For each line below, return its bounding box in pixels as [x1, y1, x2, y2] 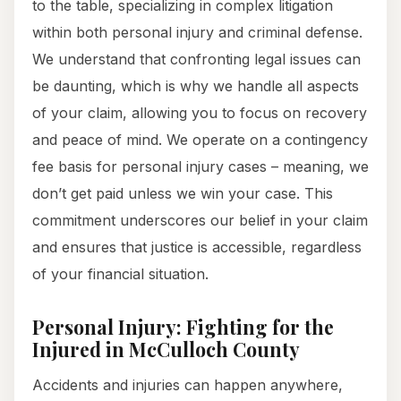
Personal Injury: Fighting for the [32, 314, 334, 340]
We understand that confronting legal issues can [32, 50, 361, 69]
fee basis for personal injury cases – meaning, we [32, 158, 369, 176]
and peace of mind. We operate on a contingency [32, 131, 368, 149]
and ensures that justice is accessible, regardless [32, 238, 362, 257]
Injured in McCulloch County [32, 337, 300, 363]
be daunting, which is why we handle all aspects [32, 77, 359, 96]
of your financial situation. [32, 265, 209, 284]
